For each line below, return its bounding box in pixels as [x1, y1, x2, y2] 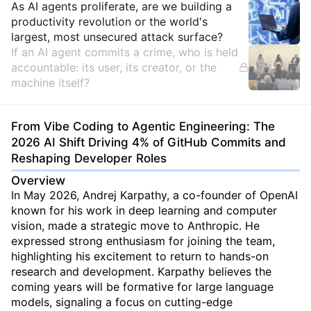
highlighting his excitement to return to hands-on [11, 249, 269, 263]
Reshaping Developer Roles [11, 151, 167, 165]
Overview [11, 174, 65, 187]
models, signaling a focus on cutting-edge [11, 295, 233, 309]
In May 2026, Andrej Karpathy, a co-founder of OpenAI [11, 188, 298, 202]
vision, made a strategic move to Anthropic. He [11, 219, 260, 233]
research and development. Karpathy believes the [11, 264, 271, 278]
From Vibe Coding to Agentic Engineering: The [11, 119, 275, 133]
